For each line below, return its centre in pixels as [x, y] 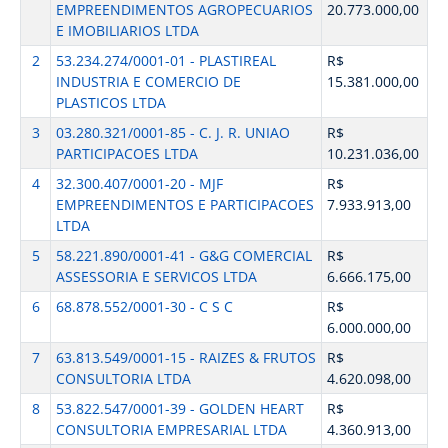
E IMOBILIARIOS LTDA [127, 30]
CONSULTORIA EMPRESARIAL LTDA [171, 429]
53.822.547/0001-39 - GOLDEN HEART [179, 408]
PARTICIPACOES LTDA [126, 153]
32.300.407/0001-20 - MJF [139, 183]
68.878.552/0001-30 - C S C [144, 306]
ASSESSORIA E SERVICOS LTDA [156, 276]
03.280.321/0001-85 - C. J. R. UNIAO [172, 132]
